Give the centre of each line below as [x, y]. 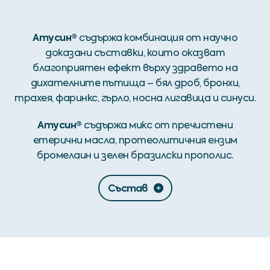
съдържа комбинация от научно [157, 38]
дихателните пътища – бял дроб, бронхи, [135, 83]
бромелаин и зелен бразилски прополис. [135, 155]
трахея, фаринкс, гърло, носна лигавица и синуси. [135, 98]
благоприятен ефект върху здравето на [135, 68]
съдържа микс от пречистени [157, 125]
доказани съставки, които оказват [135, 53]
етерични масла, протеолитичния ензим [135, 140]
